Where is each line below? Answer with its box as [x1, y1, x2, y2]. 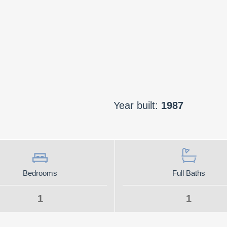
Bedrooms [23, 169, 58, 177]
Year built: [113, 100, 161, 111]
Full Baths [172, 169, 206, 177]
